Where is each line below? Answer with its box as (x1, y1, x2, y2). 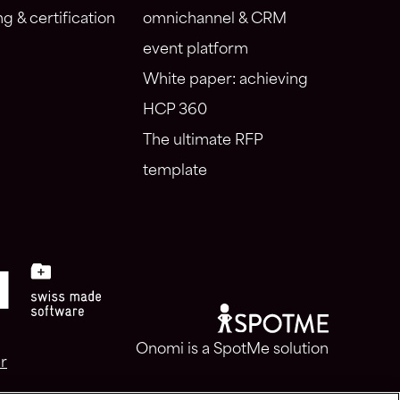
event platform (143, 42, 248, 57)
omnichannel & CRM (143, 12, 287, 27)
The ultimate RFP (143, 133, 262, 148)
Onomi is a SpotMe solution (136, 341, 329, 357)
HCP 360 (143, 103, 207, 118)
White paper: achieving (143, 72, 308, 87)
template (143, 163, 207, 179)
